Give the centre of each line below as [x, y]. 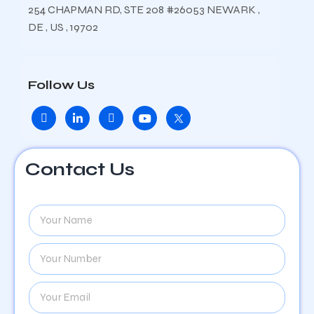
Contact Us [80, 170]
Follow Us [61, 85]
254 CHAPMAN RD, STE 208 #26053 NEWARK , [144, 9]
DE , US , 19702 [63, 27]
